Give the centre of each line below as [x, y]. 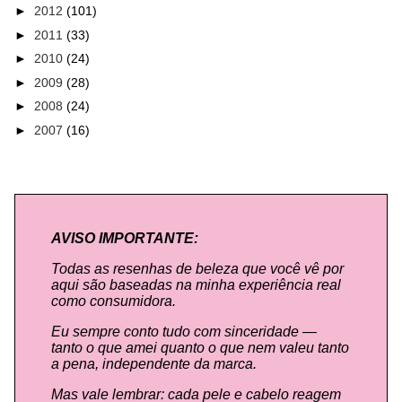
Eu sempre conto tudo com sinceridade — [184, 331]
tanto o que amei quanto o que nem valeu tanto [200, 347]
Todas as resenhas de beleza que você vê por [197, 268]
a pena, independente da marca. [154, 363]
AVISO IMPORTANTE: [125, 238]
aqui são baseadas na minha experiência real [196, 284]
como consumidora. [114, 301]
